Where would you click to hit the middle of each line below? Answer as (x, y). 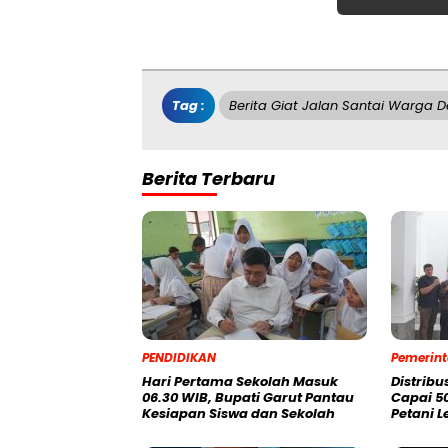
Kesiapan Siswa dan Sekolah (238, 414)
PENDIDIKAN (179, 358)
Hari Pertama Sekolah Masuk (240, 382)
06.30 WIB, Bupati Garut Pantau (248, 398)
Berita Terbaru (208, 179)
